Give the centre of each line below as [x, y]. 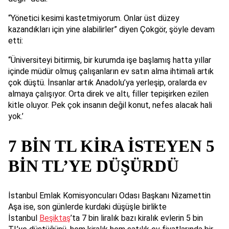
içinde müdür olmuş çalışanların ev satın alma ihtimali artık [111, 71]
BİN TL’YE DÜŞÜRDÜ [94, 166]
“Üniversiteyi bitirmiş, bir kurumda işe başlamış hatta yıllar [110, 60]
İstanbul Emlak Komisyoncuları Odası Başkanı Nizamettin [109, 195]
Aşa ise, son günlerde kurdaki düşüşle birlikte [87, 207]
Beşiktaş [55, 218]
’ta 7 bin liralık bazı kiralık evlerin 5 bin [137, 218]
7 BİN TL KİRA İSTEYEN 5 [111, 146]
